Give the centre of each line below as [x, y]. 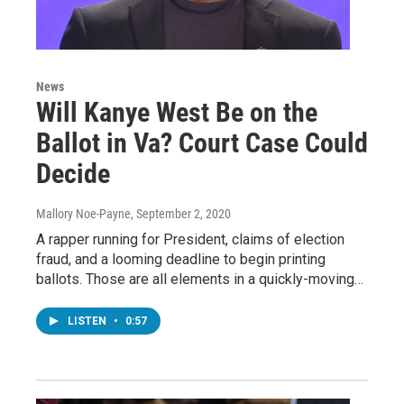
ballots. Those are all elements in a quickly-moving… [200, 279]
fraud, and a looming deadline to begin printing [181, 259]
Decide [73, 173]
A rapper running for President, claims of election [190, 239]
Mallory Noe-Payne [83, 213]
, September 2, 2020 [181, 213]
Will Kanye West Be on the [177, 112]
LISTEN [88, 321]
